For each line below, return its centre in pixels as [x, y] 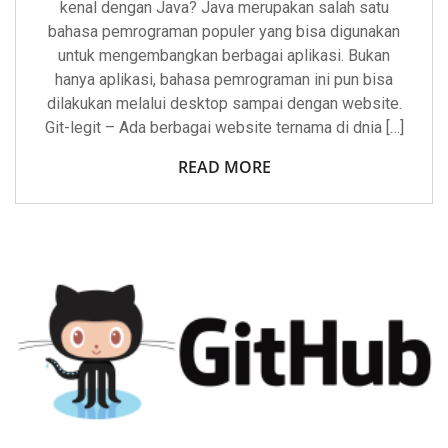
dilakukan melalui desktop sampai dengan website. [224, 104]
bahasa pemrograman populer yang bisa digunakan [224, 32]
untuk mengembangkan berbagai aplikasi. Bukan [224, 56]
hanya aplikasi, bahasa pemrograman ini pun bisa [224, 80]
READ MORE [224, 167]
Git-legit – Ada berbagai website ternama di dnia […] [224, 128]
